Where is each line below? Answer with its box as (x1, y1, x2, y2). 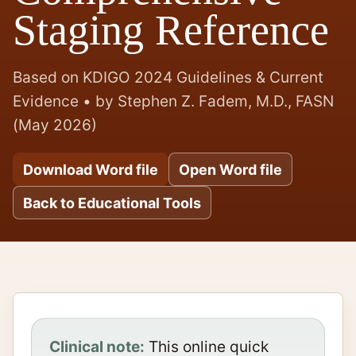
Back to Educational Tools (23, 194, 201, 211)
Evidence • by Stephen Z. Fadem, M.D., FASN (13, 92, 334, 111)
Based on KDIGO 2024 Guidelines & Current (13, 68, 323, 87)
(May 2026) (13, 116, 97, 135)
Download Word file (23, 161, 158, 178)
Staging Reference (13, 6, 329, 54)
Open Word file (179, 161, 282, 178)
